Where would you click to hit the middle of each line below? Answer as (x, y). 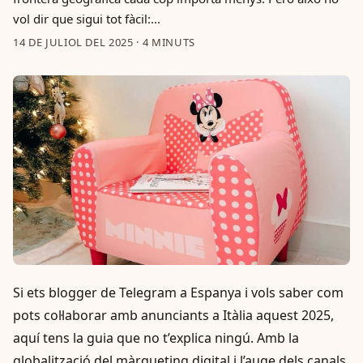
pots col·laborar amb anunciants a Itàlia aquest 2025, (173, 315)
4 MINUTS (169, 42)
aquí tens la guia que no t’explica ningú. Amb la (156, 338)
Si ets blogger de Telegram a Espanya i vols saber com (178, 293)
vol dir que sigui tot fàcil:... (87, 19)
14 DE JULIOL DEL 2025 (73, 42)
